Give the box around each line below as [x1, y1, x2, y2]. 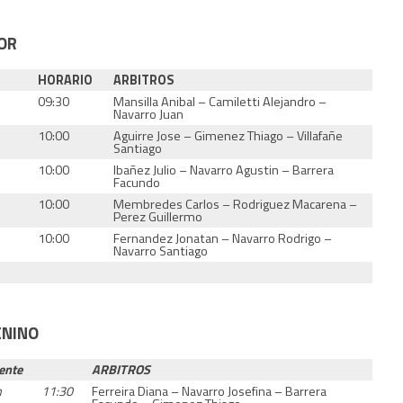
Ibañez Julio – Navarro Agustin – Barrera [113, 159, 335, 180]
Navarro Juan [113, 103, 184, 124]
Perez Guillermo [113, 206, 203, 227]
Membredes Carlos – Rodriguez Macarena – [113, 193, 358, 214]
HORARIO [38, 69, 94, 90]
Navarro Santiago [113, 240, 209, 261]
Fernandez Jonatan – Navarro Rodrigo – [113, 228, 333, 248]
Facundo [113, 172, 161, 193]
